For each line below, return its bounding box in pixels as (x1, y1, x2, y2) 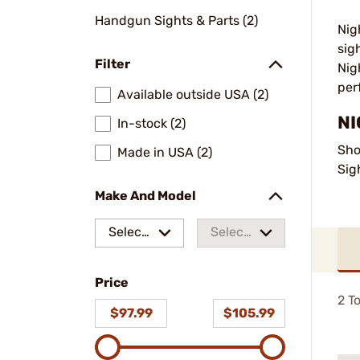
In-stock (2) (117, 116, 186, 131)
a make (108, 250, 151, 265)
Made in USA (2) (117, 145, 212, 160)
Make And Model (95, 188, 196, 203)
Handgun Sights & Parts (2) (95, 13, 258, 28)
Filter (95, 56, 130, 72)
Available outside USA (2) (117, 87, 268, 102)
